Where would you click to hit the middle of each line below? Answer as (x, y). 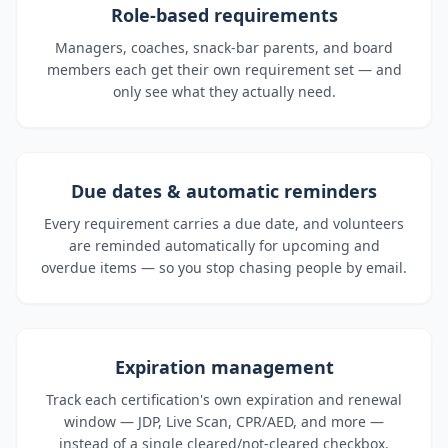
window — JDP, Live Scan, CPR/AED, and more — (224, 421)
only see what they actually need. (224, 91)
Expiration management (224, 367)
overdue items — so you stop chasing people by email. (224, 267)
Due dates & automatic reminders (224, 191)
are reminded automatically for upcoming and (224, 245)
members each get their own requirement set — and (224, 69)
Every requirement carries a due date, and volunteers (224, 223)
